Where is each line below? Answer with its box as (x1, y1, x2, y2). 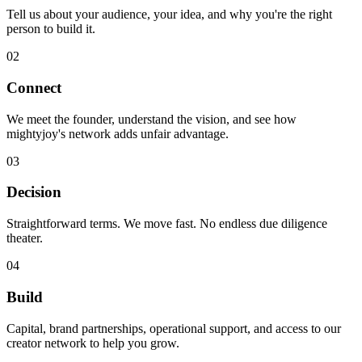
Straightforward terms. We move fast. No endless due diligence (6, 217, 327, 231)
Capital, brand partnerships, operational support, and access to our (6, 321, 341, 335)
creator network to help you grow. (6, 335, 179, 350)
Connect (6, 78, 61, 96)
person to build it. (6, 22, 95, 36)
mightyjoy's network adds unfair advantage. (6, 126, 229, 141)
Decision (6, 183, 61, 201)
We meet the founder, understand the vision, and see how (6, 112, 297, 126)
